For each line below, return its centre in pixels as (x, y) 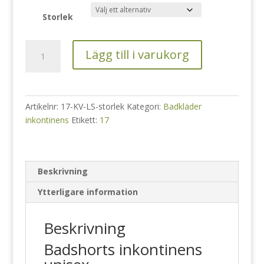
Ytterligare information (88, 192)
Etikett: (85, 120)
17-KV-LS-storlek (92, 106)
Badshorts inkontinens (123, 249)
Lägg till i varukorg (137, 55)
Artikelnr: (43, 106)
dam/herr (42, 73)
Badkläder (182, 106)
